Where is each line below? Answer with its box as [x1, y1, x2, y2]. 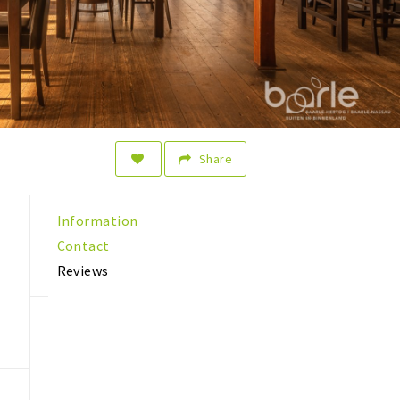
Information [56, 212, 138, 230]
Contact [56, 237, 110, 255]
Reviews [56, 262, 109, 280]
